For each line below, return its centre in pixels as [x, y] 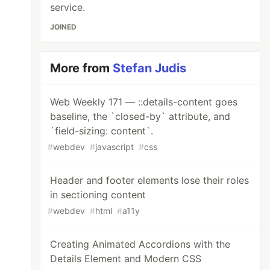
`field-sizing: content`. [102, 131]
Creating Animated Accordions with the [140, 244]
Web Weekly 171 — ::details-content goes [144, 102]
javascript [115, 147]
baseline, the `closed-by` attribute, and [140, 116]
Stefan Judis [150, 68]
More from [82, 68]
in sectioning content [98, 195]
